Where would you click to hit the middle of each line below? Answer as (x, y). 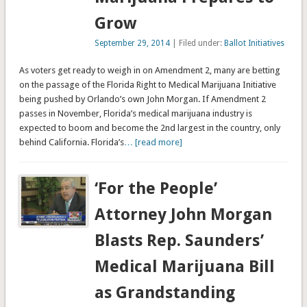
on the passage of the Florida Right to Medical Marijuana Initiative (147, 84)
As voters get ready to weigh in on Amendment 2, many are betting (149, 70)
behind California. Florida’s (71, 142)
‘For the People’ (156, 188)
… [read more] (153, 142)
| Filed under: (197, 43)
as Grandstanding (165, 292)
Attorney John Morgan (184, 214)
